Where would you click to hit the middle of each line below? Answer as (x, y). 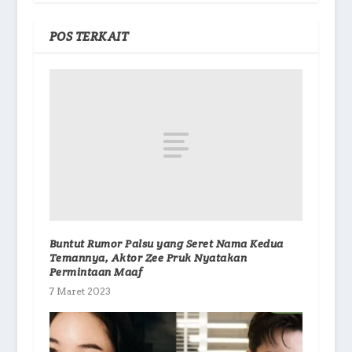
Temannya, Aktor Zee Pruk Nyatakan (148, 258)
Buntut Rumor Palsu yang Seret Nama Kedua (166, 244)
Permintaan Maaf (96, 272)
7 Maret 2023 (80, 291)
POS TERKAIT (89, 36)
